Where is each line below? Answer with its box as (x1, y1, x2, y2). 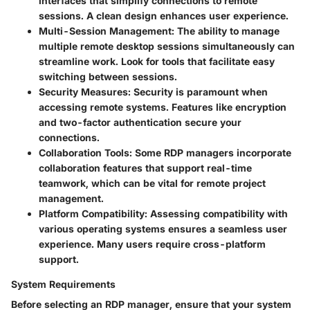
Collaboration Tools (39, 146, 129, 158)
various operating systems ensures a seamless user (39, 222, 287, 235)
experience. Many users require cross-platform (39, 237, 266, 250)
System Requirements (11, 277, 116, 290)
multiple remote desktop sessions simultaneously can (39, 39, 295, 52)
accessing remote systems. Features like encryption (39, 100, 286, 113)
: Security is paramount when (128, 85, 268, 98)
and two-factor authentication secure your (39, 116, 241, 128)
